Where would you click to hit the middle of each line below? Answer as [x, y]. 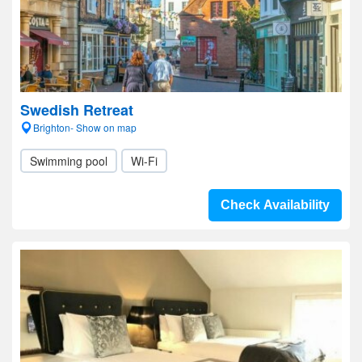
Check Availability [275, 205]
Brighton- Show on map [85, 127]
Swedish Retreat [77, 110]
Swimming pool [69, 161]
